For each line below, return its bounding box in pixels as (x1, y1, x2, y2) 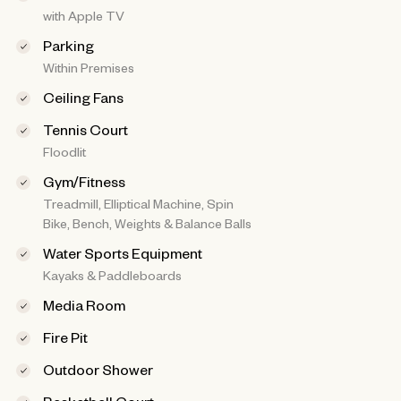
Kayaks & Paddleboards (42, 267, 182, 284)
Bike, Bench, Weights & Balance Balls (42, 215, 252, 232)
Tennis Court (42, 120, 128, 139)
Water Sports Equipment (42, 243, 202, 262)
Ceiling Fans (42, 88, 124, 107)
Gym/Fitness (42, 172, 125, 191)
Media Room (42, 295, 125, 314)
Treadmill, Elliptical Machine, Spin (42, 195, 234, 212)
